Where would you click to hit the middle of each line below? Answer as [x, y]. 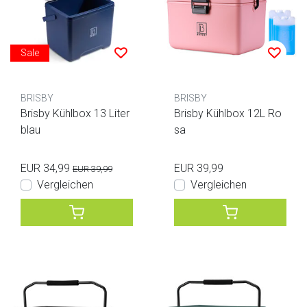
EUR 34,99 [45, 168]
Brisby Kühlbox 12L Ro [228, 113]
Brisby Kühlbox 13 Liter [75, 113]
